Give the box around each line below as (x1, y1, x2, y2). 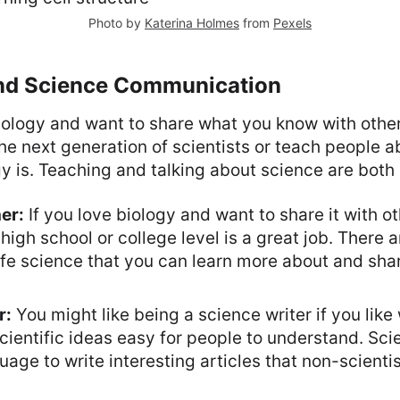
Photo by (88, 15, 145, 30)
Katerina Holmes (145, 15, 239, 30)
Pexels (273, 15, 312, 30)
